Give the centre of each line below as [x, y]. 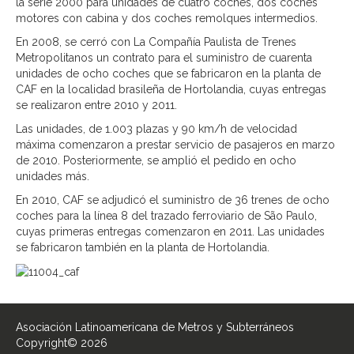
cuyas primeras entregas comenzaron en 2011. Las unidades [170, 232]
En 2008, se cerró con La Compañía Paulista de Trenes [156, 42]
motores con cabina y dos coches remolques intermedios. [167, 18]
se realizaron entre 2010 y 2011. [96, 105]
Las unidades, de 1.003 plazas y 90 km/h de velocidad [156, 129]
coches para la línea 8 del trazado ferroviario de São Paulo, [166, 216]
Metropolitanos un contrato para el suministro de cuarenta [164, 58]
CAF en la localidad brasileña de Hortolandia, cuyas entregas [171, 89]
